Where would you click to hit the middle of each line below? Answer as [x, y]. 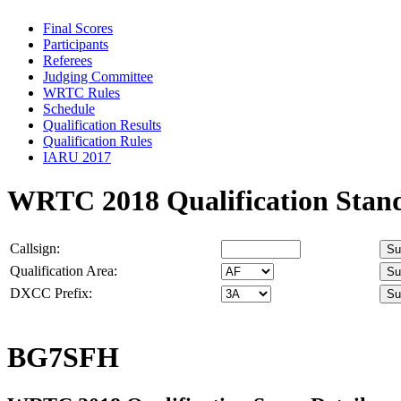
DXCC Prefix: [51, 293]
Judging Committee [98, 76]
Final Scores [78, 28]
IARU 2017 [77, 157]
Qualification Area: [64, 270]
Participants [76, 44]
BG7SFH [63, 358]
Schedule [69, 108]
